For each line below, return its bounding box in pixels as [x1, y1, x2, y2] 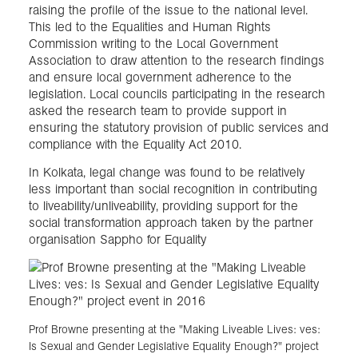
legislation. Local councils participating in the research [29, 86, 325, 102]
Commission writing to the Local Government [29, 36, 278, 52]
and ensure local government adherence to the [29, 70, 292, 86]
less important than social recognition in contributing [29, 181, 317, 197]
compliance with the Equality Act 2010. [29, 137, 241, 153]
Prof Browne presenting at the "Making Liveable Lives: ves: [29, 321, 320, 336]
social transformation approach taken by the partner [29, 215, 313, 231]
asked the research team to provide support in [29, 103, 287, 119]
